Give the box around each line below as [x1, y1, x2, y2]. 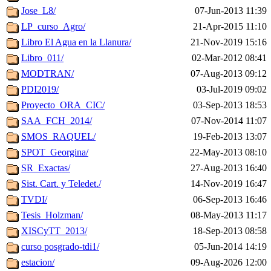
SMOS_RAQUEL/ [21, 131, 96, 142]
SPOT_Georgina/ [21, 147, 88, 158]
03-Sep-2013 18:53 [193, 100, 267, 111]
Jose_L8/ [21, 5, 56, 16]
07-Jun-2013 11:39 [195, 5, 267, 16]
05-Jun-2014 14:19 [194, 241, 267, 252]
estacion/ [21, 257, 54, 268]
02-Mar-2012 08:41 [192, 53, 267, 64]
